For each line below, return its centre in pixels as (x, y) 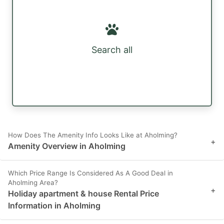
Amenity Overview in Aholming (67, 146)
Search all (112, 50)
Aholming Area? (33, 183)
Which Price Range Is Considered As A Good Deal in (90, 173)
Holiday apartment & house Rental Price (83, 194)
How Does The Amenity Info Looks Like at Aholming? (93, 135)
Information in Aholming (54, 206)
